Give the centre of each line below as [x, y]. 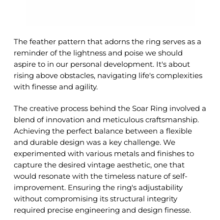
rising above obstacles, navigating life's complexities [108, 76]
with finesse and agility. [56, 87]
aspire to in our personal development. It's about [102, 64]
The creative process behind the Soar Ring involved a [110, 109]
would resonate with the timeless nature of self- [101, 176]
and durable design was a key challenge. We [95, 142]
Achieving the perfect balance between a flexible [103, 131]
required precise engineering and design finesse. [102, 210]
